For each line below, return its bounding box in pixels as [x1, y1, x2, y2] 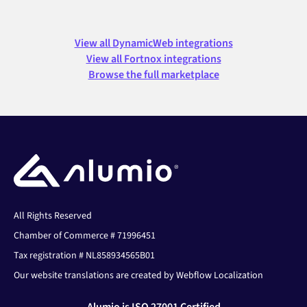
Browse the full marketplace [88, 66, 219, 82]
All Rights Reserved [14, 209, 92, 223]
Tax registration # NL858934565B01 [14, 249, 155, 263]
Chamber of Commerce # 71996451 [14, 229, 156, 243]
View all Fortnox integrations [86, 51, 221, 66]
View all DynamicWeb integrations [74, 35, 233, 51]
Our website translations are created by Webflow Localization [14, 269, 263, 283]
